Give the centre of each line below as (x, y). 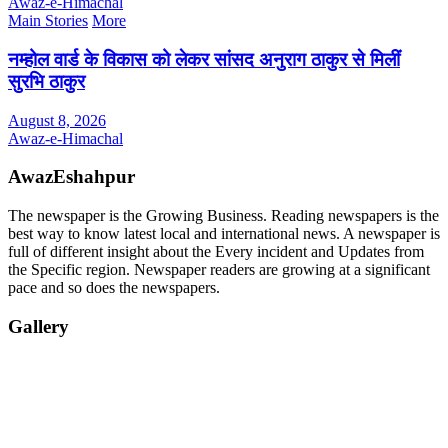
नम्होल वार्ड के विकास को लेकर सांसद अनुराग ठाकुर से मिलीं (204, 59)
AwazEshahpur (71, 177)
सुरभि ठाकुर (46, 81)
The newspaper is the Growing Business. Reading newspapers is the (223, 215)
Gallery (38, 326)
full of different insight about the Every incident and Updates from (216, 251)
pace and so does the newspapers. (114, 287)
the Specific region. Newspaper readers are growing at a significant (219, 269)
